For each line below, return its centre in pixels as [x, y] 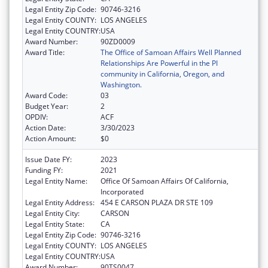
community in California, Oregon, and [162, 74]
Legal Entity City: [52, 214]
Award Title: [45, 53]
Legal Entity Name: [56, 181]
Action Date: [45, 128]
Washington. [121, 85]
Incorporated [122, 192]
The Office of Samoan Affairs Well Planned [171, 53]
